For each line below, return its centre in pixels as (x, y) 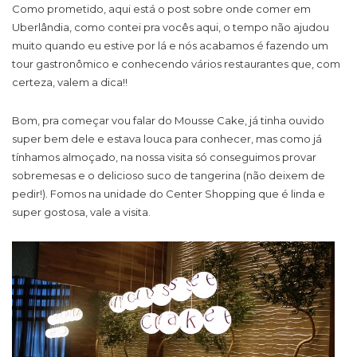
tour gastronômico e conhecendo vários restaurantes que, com (176, 64)
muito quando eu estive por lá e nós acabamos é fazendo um (170, 45)
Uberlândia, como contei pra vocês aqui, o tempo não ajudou (171, 27)
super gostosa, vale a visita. (81, 212)
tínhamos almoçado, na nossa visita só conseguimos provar (164, 157)
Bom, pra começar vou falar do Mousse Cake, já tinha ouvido (168, 120)
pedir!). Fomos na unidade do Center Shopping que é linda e (169, 194)
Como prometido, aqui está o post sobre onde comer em (161, 9)
